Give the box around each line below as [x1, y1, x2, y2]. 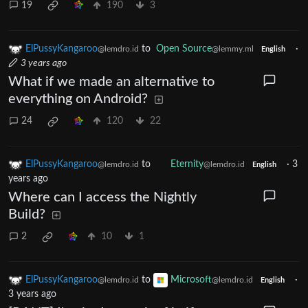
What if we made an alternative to [8, 74, 214, 89]
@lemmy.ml [212, 44, 254, 53]
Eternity [170, 159, 203, 169]
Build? [8, 207, 45, 221]
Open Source [156, 43, 212, 54]
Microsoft [170, 274, 212, 285]
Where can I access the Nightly [8, 190, 197, 204]
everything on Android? [8, 91, 148, 106]
